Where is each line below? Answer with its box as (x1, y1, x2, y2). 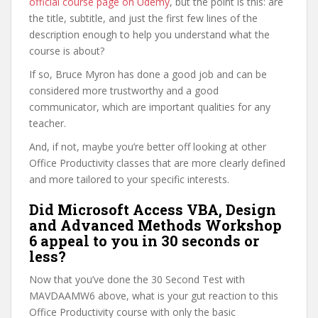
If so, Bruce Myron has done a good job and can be (29, 67, 267, 81)
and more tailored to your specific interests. (29, 172, 229, 186)
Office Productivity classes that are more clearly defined (29, 156, 285, 170)
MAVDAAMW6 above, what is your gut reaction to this (29, 289, 278, 302)
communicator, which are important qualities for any (29, 100, 270, 114)
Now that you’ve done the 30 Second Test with (29, 273, 245, 286)
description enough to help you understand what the (29, 28, 270, 41)
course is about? (29, 44, 104, 57)
